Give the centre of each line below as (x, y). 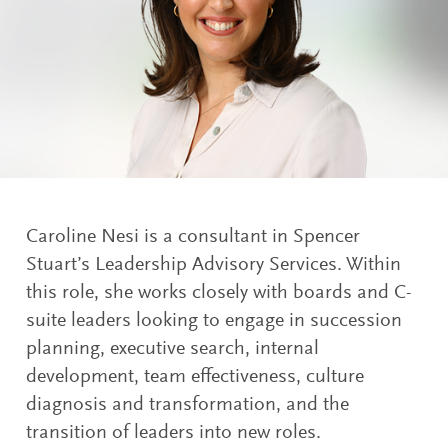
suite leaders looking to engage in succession (214, 320)
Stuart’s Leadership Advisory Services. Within (214, 264)
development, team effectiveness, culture (195, 376)
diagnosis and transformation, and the (188, 404)
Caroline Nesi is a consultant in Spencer (193, 236)
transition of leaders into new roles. (174, 432)
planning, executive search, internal (173, 348)
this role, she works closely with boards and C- (219, 292)
